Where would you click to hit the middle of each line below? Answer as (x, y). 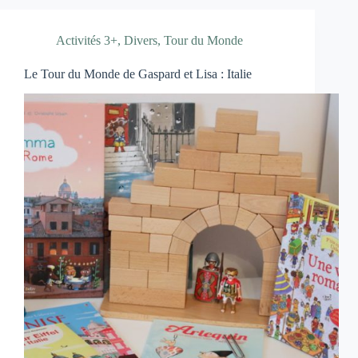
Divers (141, 40)
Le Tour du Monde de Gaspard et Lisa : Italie (138, 74)
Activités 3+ (87, 40)
